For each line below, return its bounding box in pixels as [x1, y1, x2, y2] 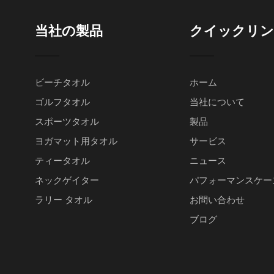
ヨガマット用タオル [35, 135, 117, 147]
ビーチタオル [35, 76, 90, 88]
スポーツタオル [35, 116, 99, 127]
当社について [190, 96, 245, 108]
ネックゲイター [35, 174, 99, 186]
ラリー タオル [35, 194, 92, 206]
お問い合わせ [190, 194, 245, 206]
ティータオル [35, 155, 90, 166]
